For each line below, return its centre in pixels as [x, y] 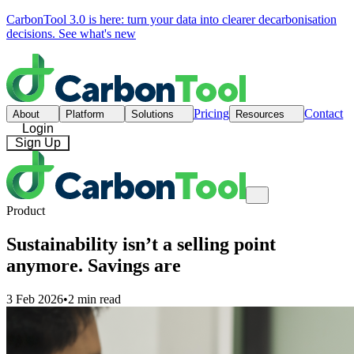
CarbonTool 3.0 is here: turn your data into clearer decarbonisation [171, 19]
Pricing [211, 114]
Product [26, 211]
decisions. [32, 34]
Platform [87, 115]
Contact [324, 114]
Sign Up [38, 143]
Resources [261, 115]
